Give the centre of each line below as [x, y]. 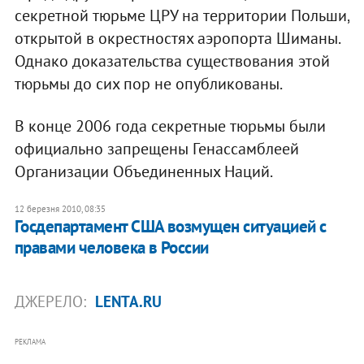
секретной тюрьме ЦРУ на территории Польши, [182, 15]
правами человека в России [111, 247]
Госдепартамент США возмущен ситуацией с [170, 226]
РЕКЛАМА [30, 341]
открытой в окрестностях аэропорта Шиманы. [177, 38]
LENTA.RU [128, 301]
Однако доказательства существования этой [172, 61]
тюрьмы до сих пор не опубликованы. [148, 83]
